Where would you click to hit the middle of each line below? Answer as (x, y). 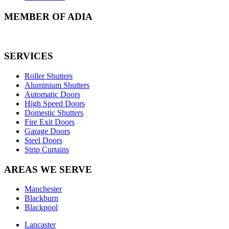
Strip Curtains (47, 149)
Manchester (43, 189)
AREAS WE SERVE (48, 169)
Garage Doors (47, 131)
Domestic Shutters (54, 112)
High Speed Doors (55, 103)
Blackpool (41, 208)
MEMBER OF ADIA (48, 16)
